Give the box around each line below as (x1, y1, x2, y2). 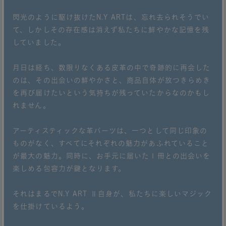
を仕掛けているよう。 (13, 202, 89, 210)
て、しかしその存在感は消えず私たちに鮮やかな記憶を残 (13, 26, 209, 33)
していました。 (13, 38, 66, 46)
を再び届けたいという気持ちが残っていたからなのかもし (13, 89, 210, 96)
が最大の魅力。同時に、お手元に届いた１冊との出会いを (13, 152, 210, 159)
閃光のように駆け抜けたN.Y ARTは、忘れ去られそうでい (13, 13, 210, 21)
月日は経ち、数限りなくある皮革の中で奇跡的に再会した (13, 64, 210, 71)
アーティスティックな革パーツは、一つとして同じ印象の (13, 127, 207, 134)
